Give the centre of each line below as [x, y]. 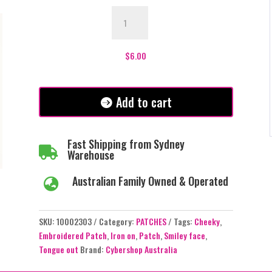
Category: [117, 222]
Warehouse [90, 155]
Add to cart [144, 102]
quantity [126, 68]
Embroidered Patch [73, 236]
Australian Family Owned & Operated [150, 181]
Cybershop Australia [141, 250]
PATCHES [151, 222]
